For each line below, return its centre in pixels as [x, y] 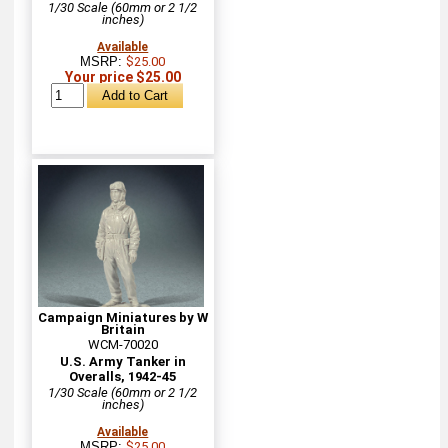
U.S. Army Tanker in [122, 361]
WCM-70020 [122, 344]
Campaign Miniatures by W [122, 317]
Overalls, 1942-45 [123, 376]
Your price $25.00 [122, 76]
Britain [122, 329]
